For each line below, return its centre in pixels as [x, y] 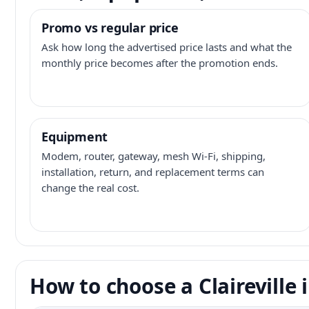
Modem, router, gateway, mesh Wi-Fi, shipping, [153, 156]
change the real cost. [90, 188]
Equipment [75, 137]
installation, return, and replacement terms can [153, 172]
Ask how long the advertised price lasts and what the [167, 47]
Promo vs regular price [110, 28]
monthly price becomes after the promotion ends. [160, 63]
